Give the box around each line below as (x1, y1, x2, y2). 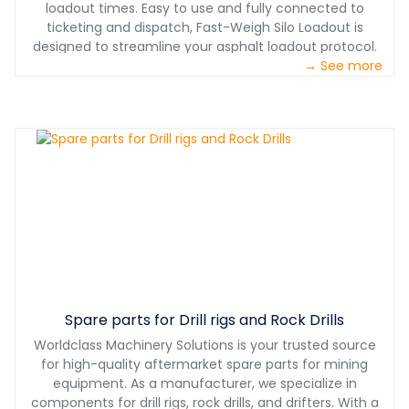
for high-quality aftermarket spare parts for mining (41, 355, 368, 374)
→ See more (304, 57, 383, 76)
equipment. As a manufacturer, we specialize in (52, 374, 357, 393)
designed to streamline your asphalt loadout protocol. (32, 37, 377, 57)
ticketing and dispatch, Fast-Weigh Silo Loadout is (46, 18, 363, 37)
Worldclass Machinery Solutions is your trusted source (33, 336, 376, 355)
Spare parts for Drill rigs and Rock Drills (65, 309, 344, 331)
